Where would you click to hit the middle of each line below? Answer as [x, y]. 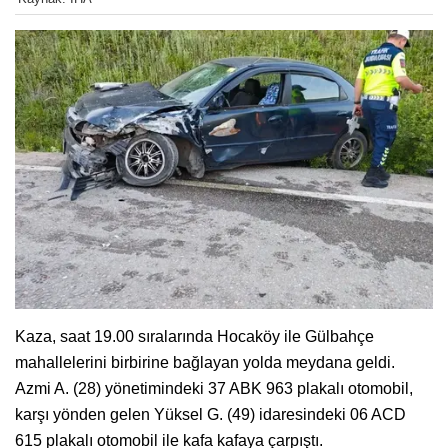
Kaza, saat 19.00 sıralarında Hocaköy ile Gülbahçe [194, 336]
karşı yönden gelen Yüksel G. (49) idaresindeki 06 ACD [210, 414]
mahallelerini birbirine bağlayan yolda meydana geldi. [205, 362]
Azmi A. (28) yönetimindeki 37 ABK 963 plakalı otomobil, [214, 388]
